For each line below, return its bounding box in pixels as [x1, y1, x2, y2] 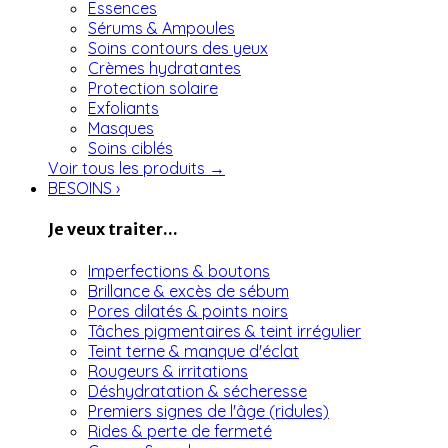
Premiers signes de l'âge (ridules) [88, 400, 329, 421]
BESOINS [48, 178, 116, 199]
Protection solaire [88, 78, 218, 99]
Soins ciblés [88, 138, 173, 159]
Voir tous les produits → [48, 158, 225, 179]
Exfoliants [88, 98, 159, 119]
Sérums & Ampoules [88, 18, 235, 39]
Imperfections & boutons [88, 260, 270, 281]
